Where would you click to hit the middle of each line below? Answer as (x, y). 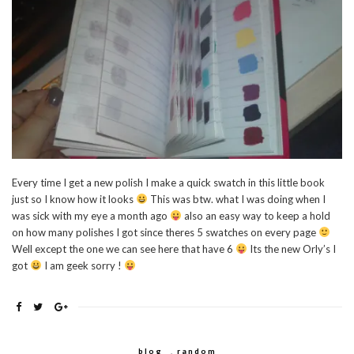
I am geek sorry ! (83, 265)
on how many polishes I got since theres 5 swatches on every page (165, 232)
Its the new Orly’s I (291, 249)
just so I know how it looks (74, 199)
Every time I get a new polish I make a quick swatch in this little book (168, 182)
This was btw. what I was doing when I (236, 199)
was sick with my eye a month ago (91, 215)
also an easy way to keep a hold (256, 215)
